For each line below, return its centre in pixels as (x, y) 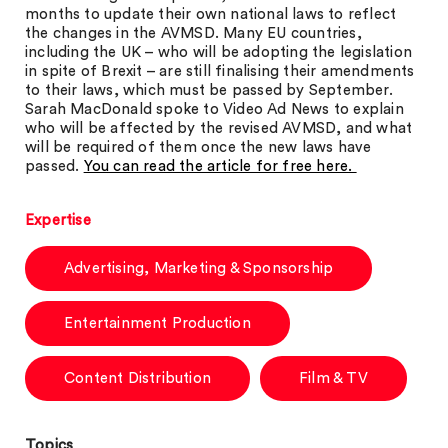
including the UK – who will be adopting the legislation (219, 52)
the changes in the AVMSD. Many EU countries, (193, 33)
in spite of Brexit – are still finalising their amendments (220, 71)
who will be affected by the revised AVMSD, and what (219, 128)
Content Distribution (137, 378)
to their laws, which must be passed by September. (209, 90)
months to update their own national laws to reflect (211, 14)
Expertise (58, 220)
